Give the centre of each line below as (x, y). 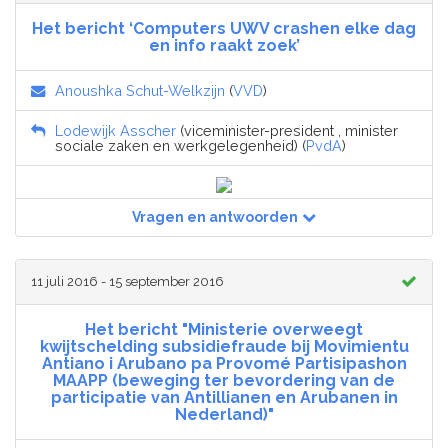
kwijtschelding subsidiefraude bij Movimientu (224, 347)
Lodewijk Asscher (115, 131)
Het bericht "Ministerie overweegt (224, 330)
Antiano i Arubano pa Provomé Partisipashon (224, 364)
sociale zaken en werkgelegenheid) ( (180, 146)
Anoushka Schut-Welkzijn (140, 91)
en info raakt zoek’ (224, 46)
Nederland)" (224, 415)
